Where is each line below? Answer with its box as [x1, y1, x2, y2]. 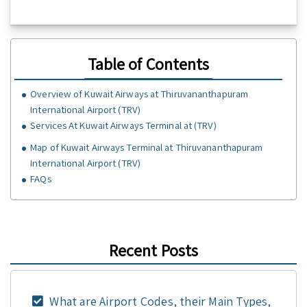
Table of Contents [87, 53, 210, 75]
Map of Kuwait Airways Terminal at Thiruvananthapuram [30, 140, 263, 154]
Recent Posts [108, 238, 199, 261]
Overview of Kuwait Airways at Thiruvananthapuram [30, 87, 249, 101]
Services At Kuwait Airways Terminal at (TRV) [30, 119, 217, 132]
